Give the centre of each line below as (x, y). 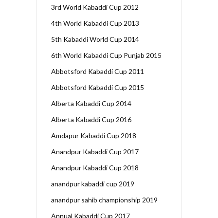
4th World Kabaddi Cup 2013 (95, 23)
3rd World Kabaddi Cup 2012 (95, 7)
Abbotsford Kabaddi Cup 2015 (98, 87)
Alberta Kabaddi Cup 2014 (91, 103)
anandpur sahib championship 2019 (104, 200)
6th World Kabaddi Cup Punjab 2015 (106, 55)
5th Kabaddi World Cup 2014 (95, 39)
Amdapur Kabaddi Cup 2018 (94, 135)
